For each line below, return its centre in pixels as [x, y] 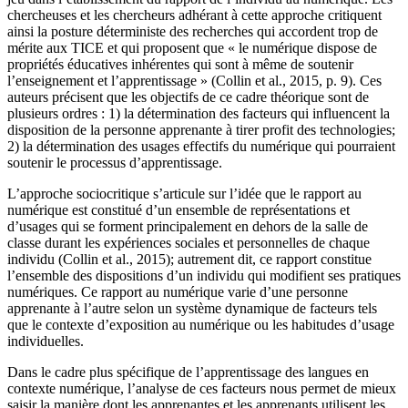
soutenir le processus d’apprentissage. [115, 162]
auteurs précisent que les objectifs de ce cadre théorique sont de [188, 97]
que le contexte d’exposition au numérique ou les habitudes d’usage [201, 324]
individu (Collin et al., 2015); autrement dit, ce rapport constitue [189, 259]
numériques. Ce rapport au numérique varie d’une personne [178, 291]
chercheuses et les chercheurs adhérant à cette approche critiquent [194, 15]
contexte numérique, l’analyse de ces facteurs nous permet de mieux [202, 388]
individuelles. [46, 341]
